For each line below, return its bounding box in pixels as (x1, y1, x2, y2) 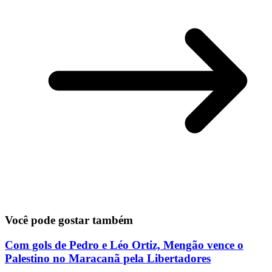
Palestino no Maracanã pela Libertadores (5, 251, 211, 265)
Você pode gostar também (5, 213, 133, 226)
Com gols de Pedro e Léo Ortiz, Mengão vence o (5, 238, 243, 251)
